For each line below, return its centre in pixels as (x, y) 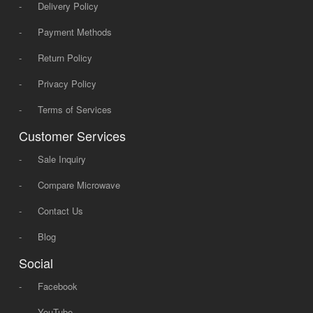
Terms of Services (74, 109)
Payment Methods (74, 32)
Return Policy (65, 58)
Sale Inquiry (61, 159)
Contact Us (60, 211)
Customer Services (72, 136)
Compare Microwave (79, 185)
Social (36, 263)
